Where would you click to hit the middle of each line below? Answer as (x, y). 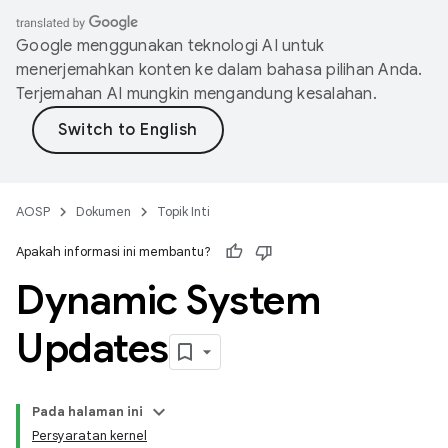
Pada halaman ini (87, 411)
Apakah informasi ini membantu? (113, 251)
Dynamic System (168, 300)
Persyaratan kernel (89, 435)
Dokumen (103, 211)
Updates (92, 348)
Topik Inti (183, 211)
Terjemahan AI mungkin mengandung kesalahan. (196, 94)
